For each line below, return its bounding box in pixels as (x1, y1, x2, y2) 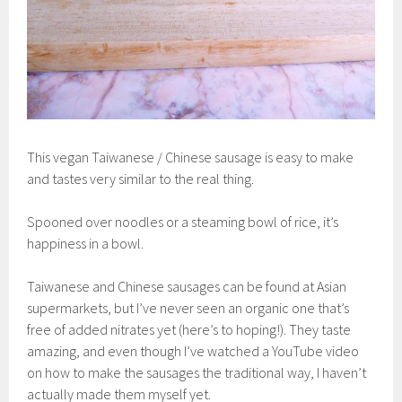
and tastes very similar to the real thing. (27, 170, 255, 188)
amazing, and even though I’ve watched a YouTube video (27, 342, 360, 361)
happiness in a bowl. (27, 234, 144, 253)
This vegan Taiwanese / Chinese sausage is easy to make (27, 148, 354, 167)
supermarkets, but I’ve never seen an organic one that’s (27, 299, 350, 318)
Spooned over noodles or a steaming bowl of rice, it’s (27, 213, 339, 232)
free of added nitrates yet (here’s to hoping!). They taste (27, 320, 352, 339)
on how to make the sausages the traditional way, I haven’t (27, 363, 367, 382)
